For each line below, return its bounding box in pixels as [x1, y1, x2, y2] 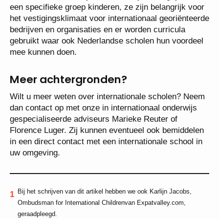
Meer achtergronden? [10, 71, 127, 87]
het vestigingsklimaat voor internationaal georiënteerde [10, 13, 209, 23]
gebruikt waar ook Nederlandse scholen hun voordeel [10, 36, 203, 45]
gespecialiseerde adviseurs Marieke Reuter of [10, 114, 177, 124]
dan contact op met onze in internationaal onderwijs [10, 103, 197, 112]
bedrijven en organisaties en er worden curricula [10, 24, 185, 34]
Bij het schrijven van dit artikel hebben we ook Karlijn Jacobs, [18, 188, 192, 196]
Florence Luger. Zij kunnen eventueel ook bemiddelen [10, 125, 204, 135]
